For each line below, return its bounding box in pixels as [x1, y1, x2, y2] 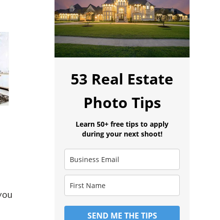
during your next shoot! [82, 129, 163, 138]
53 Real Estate [71, 68, 173, 89]
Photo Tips [83, 92, 161, 112]
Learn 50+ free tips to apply [76, 119, 168, 129]
